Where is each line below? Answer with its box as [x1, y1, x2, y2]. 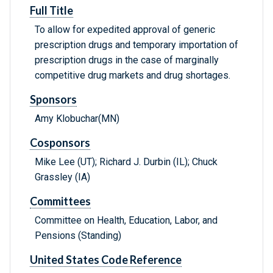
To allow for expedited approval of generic [35, 24, 215, 36]
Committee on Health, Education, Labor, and [35, 214, 218, 227]
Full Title [30, 4, 73, 18]
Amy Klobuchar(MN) [35, 113, 119, 125]
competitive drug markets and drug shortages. [35, 69, 230, 82]
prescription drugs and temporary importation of [35, 39, 238, 51]
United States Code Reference [30, 253, 182, 267]
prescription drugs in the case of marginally [35, 54, 219, 66]
